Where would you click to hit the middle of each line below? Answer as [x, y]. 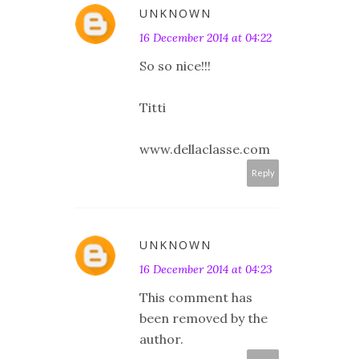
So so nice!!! [175, 66]
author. [161, 339]
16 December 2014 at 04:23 [206, 270]
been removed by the [204, 319]
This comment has [196, 298]
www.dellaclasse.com [205, 149]
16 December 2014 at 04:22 [206, 38]
